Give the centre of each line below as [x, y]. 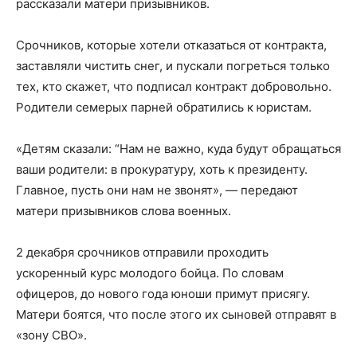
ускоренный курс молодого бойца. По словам [150, 273]
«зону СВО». [53, 335]
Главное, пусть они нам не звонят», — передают [157, 190]
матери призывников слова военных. [125, 211]
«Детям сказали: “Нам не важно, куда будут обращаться [178, 149]
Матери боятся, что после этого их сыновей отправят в [176, 315]
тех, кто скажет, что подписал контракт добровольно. [174, 87]
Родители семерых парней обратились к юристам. [164, 108]
